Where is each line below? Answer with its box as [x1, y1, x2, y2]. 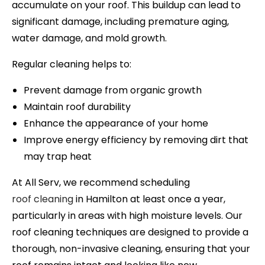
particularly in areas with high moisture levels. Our [12, 208, 243, 222]
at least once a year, [128, 192, 225, 206]
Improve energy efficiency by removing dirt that [24, 132, 248, 147]
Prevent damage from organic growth [24, 83, 202, 97]
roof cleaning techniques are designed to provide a [12, 225, 248, 239]
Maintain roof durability [24, 99, 131, 114]
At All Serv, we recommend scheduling [12, 175, 190, 189]
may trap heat [24, 149, 92, 163]
